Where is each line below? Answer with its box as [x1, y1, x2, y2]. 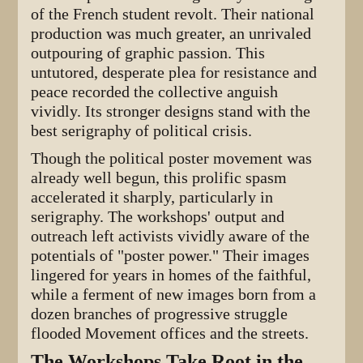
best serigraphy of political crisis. [31, 122, 253, 141]
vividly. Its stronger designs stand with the [31, 102, 311, 122]
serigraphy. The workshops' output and [31, 207, 285, 227]
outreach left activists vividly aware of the [31, 227, 310, 246]
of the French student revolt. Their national [31, 5, 315, 24]
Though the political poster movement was [31, 149, 313, 169]
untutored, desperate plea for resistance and [31, 63, 318, 83]
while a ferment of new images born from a [31, 285, 317, 305]
